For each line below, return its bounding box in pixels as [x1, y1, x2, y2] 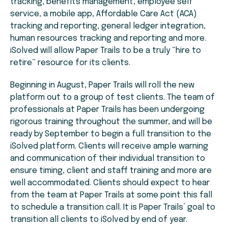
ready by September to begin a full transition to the [10, 130, 211, 139]
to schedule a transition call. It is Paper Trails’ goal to [10, 203, 215, 212]
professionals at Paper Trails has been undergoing [10, 105, 205, 115]
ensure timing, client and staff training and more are [10, 166, 212, 176]
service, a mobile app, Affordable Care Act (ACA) [10, 10, 197, 19]
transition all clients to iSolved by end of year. [10, 215, 187, 224]
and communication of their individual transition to [10, 154, 205, 163]
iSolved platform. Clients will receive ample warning [10, 142, 208, 151]
